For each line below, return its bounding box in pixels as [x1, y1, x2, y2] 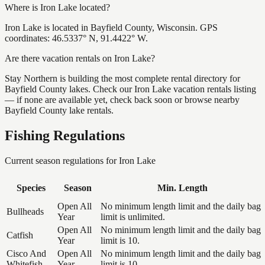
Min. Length [157, 182, 208, 193]
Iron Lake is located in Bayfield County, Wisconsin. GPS [5, 22, 218, 33]
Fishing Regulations [5, 127, 125, 143]
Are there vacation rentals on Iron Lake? [5, 53, 155, 63]
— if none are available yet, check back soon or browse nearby [5, 94, 240, 105]
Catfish [7, 230, 33, 240]
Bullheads [7, 206, 44, 216]
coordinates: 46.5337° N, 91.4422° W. [5, 33, 148, 43]
